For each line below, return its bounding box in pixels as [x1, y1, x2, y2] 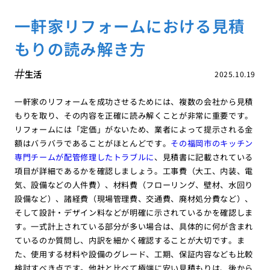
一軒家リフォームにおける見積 [14, 13, 245, 37]
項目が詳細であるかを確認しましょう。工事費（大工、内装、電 [14, 165, 254, 177]
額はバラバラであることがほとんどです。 [14, 137, 171, 149]
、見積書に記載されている [154, 151, 254, 163]
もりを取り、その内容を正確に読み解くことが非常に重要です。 [14, 109, 254, 121]
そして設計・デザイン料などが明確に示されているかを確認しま [14, 206, 254, 218]
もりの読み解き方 [14, 36, 146, 60]
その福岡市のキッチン [171, 137, 254, 149]
